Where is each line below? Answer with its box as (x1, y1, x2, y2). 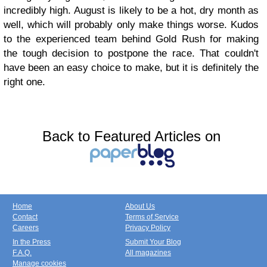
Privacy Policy (125, 223, 170, 232)
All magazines (125, 249, 171, 257)
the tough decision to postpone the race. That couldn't (4, 48, 259, 59)
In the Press (13, 238, 51, 246)
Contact (13, 213, 38, 221)
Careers (13, 223, 39, 232)
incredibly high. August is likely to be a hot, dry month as (4, 5, 259, 16)
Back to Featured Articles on (42, 128, 221, 144)
